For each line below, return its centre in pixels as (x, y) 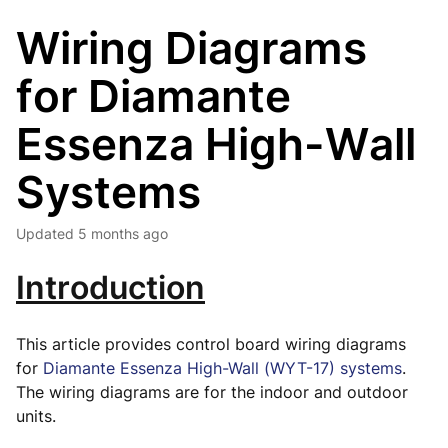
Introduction (110, 287)
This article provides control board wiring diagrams (211, 344)
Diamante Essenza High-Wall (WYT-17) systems (222, 368)
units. (38, 416)
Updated (50, 233)
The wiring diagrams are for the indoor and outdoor (212, 392)
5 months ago (123, 233)
